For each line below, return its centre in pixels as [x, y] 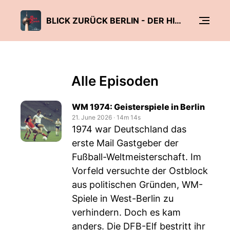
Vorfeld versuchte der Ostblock [140, 171]
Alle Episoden [115, 81]
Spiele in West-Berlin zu [123, 198]
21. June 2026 [92, 117]
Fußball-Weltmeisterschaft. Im [137, 157]
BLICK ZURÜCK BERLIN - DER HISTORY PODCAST [178, 20]
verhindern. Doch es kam [126, 212]
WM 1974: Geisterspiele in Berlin [138, 107]
